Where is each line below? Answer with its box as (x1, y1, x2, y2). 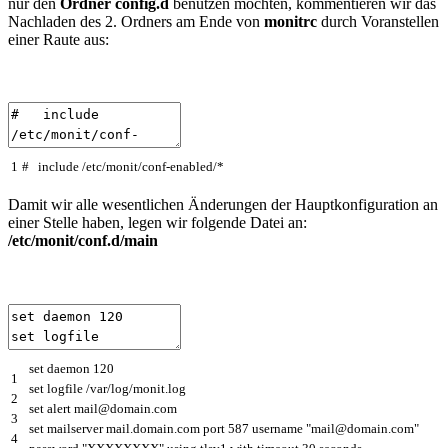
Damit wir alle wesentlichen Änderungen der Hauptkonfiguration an (8, 196, 438, 214)
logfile (47, 381, 83, 397)
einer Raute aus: (8, 30, 109, 48)
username (252, 421, 303, 437)
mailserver (47, 421, 106, 437)
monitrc (264, 12, 317, 30)
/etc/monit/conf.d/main (8, 232, 158, 250)
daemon (47, 361, 90, 377)
